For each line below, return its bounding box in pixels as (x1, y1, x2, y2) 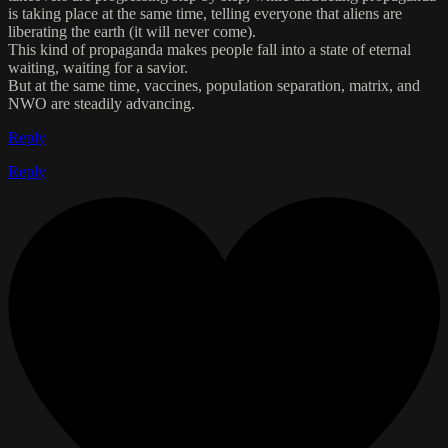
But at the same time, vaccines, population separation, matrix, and (8, 76, 420, 94)
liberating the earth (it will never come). (8, 22, 256, 40)
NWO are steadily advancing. (8, 94, 195, 112)
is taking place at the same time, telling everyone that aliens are (8, 4, 402, 22)
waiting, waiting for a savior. (8, 58, 188, 76)
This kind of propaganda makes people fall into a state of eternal (8, 40, 411, 58)
